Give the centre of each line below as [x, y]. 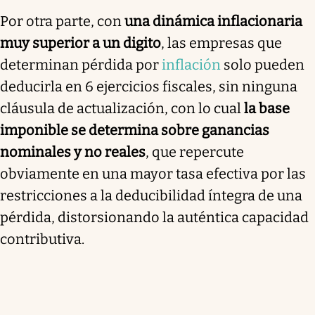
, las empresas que [221, 43]
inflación [191, 64]
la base [267, 108]
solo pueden [263, 64]
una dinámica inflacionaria [213, 21]
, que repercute [195, 152]
